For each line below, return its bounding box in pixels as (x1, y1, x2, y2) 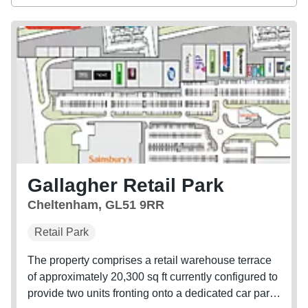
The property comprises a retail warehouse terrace (27, 254, 272, 267)
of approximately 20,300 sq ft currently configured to (27, 271, 278, 283)
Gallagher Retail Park (27, 175, 224, 197)
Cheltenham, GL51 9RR (27, 198, 164, 212)
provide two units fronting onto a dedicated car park (27, 287, 275, 300)
